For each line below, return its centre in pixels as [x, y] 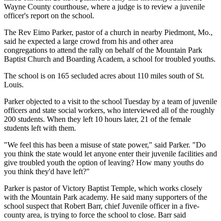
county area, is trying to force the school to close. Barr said [95, 215]
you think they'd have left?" [47, 171]
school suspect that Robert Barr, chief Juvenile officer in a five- [102, 206]
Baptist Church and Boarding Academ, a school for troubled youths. [110, 59]
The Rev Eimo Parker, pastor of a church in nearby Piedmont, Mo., [108, 32]
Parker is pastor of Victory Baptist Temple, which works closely [103, 188]
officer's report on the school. [49, 15]
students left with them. [40, 128]
